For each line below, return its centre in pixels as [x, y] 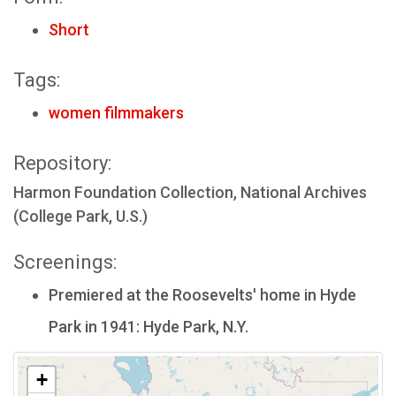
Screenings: [65, 262]
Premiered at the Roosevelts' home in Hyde [202, 294]
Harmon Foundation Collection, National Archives [190, 192]
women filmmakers [116, 112]
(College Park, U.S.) [80, 216]
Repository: [62, 163]
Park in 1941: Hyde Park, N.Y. [148, 326]
